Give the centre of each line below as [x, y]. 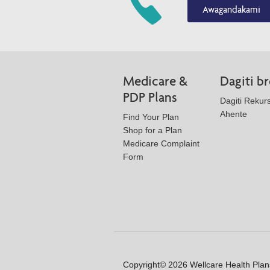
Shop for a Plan [152, 130]
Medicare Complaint [161, 143]
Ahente [234, 114]
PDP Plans [150, 97]
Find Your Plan [151, 117]
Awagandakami [232, 9]
